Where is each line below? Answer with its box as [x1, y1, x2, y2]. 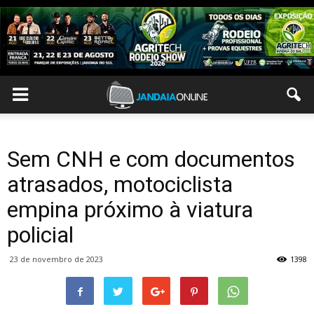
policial [7, 221, 74, 248]
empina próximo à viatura [7, 196, 253, 223]
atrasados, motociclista [7, 171, 233, 198]
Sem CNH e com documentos [7, 146, 295, 172]
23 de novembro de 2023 [10, 254, 103, 264]
